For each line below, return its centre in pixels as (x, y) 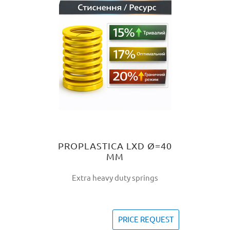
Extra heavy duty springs (115, 178)
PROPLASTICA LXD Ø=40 (115, 146)
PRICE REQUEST (146, 219)
